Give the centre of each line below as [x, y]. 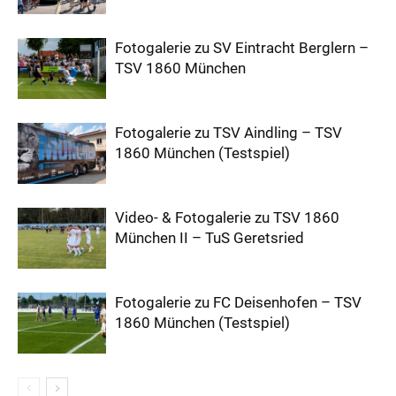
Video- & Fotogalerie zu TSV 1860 [227, 218]
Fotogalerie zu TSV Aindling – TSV [228, 133]
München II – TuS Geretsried [209, 238]
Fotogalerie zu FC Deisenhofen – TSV [238, 303]
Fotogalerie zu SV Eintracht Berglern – [242, 48]
